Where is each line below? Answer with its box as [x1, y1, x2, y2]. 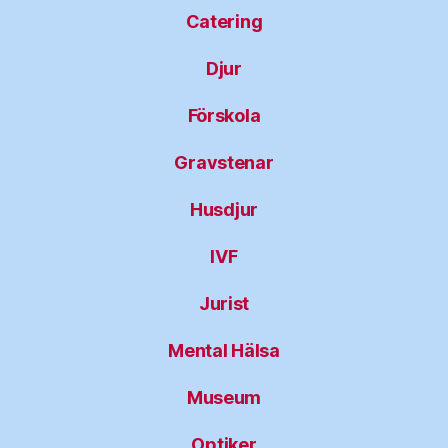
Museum [186, 387, 262, 408]
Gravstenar [174, 152, 274, 173]
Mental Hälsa [168, 340, 280, 361]
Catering [185, 11, 263, 32]
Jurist [198, 293, 250, 314]
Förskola [187, 105, 261, 126]
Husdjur [189, 199, 259, 220]
